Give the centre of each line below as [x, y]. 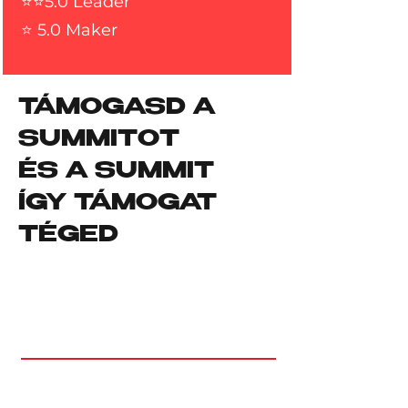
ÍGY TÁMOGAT [117, 204]
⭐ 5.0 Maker [69, 30]
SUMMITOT [99, 141]
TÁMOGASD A [117, 109]
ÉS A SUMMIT [116, 173]
